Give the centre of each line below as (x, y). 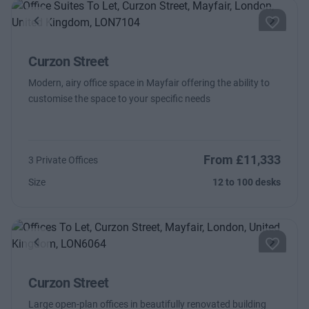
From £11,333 (242, 160)
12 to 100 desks (247, 182)
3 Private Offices (63, 160)
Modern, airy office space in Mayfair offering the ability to (149, 83)
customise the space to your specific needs (119, 99)
